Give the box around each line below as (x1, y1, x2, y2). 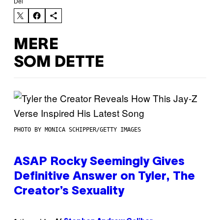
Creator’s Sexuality (14, 186, 124, 197)
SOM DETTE (14, 55, 104, 70)
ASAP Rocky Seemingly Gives (14, 157, 185, 168)
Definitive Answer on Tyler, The (14, 171, 195, 183)
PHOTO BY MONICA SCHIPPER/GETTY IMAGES (14, 126, 141, 134)
